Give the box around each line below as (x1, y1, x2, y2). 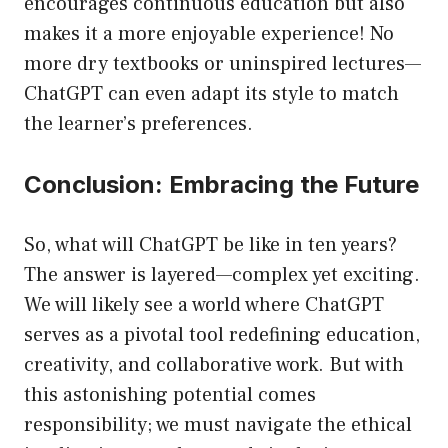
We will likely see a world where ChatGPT (24, 292, 384, 319)
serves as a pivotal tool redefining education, (24, 322, 420, 349)
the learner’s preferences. (24, 111, 253, 138)
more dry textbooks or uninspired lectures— (24, 51, 421, 78)
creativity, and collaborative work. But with (24, 352, 404, 379)
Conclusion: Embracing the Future (24, 170, 419, 200)
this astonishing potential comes (24, 382, 316, 409)
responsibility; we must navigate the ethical (24, 412, 412, 439)
